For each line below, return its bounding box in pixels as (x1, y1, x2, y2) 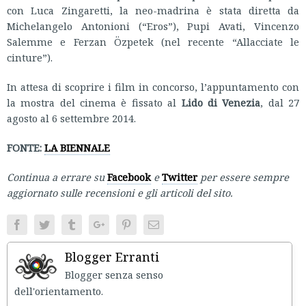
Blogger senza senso (65, 267, 163, 281)
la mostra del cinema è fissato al (7, 95, 182, 109)
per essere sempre (200, 169, 289, 184)
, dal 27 (260, 95, 300, 109)
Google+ (104, 218, 142, 229)
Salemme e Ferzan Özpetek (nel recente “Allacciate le (7, 34, 299, 48)
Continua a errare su (7, 169, 107, 184)
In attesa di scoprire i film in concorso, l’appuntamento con (7, 79, 299, 94)
